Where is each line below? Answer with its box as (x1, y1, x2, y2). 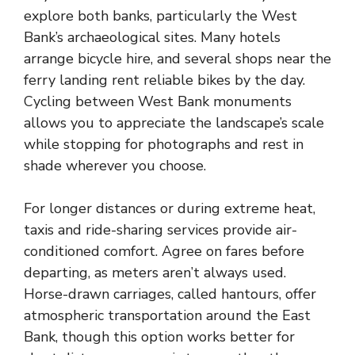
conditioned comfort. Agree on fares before (24, 242, 304, 261)
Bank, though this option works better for (24, 327, 295, 346)
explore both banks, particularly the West (24, 6, 297, 25)
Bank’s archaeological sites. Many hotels (24, 28, 281, 47)
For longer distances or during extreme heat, (24, 199, 315, 218)
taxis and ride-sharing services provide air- (24, 220, 297, 239)
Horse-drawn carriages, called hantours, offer (24, 284, 316, 303)
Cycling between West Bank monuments (24, 92, 292, 111)
